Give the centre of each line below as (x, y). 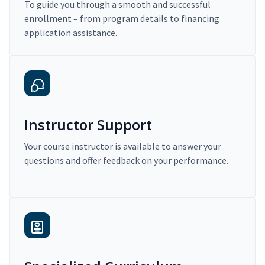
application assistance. (71, 33)
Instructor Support (88, 125)
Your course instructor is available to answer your (123, 146)
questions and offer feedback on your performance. (126, 161)
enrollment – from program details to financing (122, 19)
